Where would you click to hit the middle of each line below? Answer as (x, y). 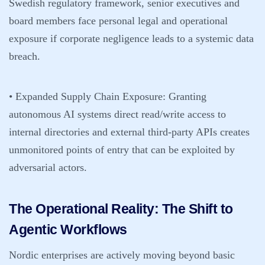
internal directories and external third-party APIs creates (129, 132)
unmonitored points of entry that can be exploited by (122, 150)
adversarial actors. (48, 167)
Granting (186, 96)
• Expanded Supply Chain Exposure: (87, 96)
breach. (25, 56)
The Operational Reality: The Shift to (121, 209)
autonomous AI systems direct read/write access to (117, 114)
